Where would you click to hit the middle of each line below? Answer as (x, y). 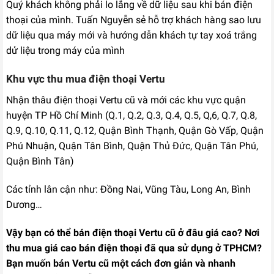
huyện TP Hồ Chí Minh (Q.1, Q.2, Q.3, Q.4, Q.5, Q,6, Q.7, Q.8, (131, 116)
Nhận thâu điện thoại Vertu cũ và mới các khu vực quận (126, 100)
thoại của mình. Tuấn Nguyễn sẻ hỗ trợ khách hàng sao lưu (134, 20)
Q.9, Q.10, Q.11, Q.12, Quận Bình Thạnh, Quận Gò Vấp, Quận (135, 131)
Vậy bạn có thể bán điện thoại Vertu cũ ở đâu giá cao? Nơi (133, 232)
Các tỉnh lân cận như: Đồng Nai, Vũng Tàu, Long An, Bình (128, 189)
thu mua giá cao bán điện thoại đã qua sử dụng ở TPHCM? (134, 248)
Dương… (24, 204)
